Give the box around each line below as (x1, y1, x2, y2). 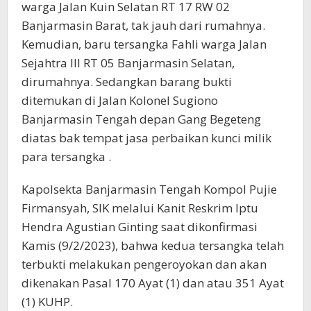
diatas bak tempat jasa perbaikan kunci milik (22, 129, 271, 146)
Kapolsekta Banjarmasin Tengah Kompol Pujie (22, 180, 277, 197)
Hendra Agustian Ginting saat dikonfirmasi (22, 218, 258, 235)
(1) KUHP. (22, 293, 73, 310)
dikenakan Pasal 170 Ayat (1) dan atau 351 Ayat (22, 274, 284, 291)
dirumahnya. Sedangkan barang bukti (22, 73, 232, 90)
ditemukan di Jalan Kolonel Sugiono (22, 92, 218, 108)
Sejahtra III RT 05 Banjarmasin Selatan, (22, 54, 235, 71)
